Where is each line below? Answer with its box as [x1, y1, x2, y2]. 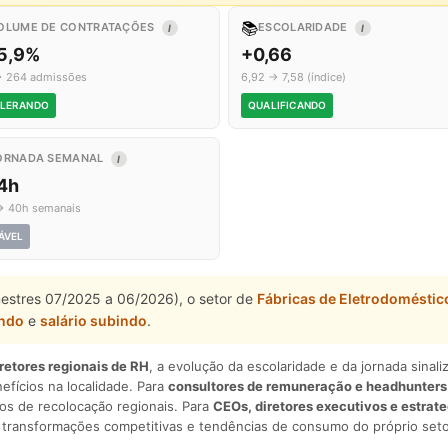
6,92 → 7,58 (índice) [241, 70, 346, 84]
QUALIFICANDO [248, 99, 327, 111]
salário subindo [40, 312, 147, 329]
